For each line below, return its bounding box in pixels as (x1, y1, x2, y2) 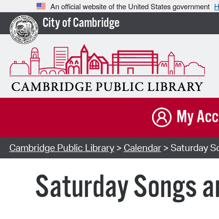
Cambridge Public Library (9, 142, 114, 154)
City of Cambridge (42, 15, 120, 32)
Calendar (123, 142, 161, 154)
